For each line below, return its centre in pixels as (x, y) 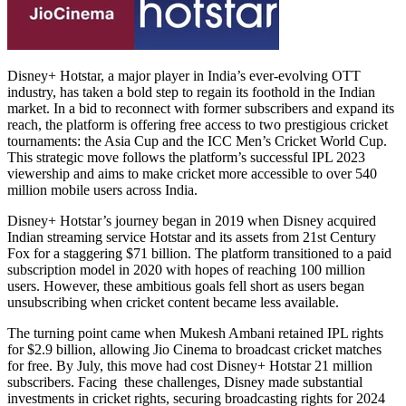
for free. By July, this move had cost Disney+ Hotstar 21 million (190, 365)
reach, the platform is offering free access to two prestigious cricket (198, 124)
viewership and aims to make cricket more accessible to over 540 (192, 173)
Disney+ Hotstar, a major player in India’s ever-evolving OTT (184, 75)
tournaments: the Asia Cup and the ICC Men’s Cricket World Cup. (197, 140)
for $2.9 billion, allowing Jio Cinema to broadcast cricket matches (194, 349)
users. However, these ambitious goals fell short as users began (186, 285)
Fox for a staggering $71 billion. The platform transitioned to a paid (199, 253)
